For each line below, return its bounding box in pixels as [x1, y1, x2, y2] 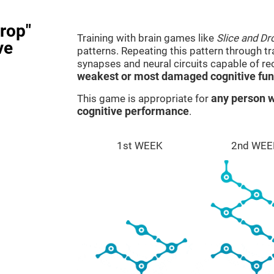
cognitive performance [77, 105, 189, 117]
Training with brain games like [77, 32, 217, 44]
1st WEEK [117, 139, 163, 152]
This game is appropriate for [77, 92, 211, 105]
